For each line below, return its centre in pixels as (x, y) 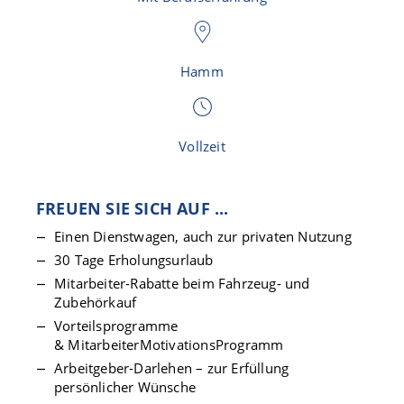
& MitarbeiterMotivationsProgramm (169, 344)
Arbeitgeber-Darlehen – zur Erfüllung (172, 368)
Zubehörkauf (96, 302)
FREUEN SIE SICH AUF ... (133, 208)
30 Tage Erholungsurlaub (136, 260)
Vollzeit (202, 146)
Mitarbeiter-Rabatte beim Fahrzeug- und (182, 283)
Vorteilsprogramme (116, 326)
